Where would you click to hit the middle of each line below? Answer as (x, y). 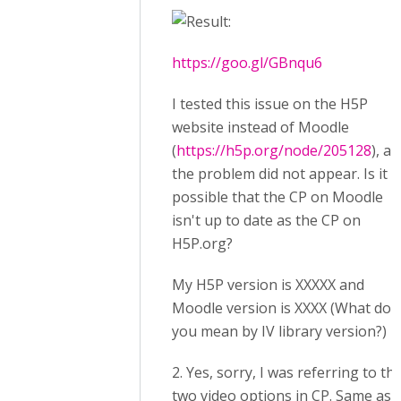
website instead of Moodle (260, 128)
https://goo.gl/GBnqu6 (247, 63)
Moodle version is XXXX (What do (282, 308)
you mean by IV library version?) (279, 332)
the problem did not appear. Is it (280, 174)
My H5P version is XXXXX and (268, 285)
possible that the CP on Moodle (277, 197)
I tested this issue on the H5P (270, 104)
